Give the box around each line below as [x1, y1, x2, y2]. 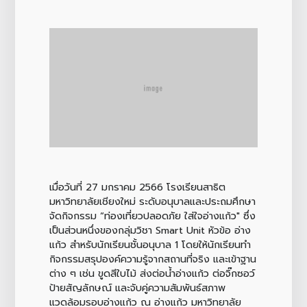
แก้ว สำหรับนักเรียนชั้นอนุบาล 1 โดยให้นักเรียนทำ [49, 236, 251, 252]
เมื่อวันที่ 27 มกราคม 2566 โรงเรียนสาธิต [49, 179, 225, 195]
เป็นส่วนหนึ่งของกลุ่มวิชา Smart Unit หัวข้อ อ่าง [49, 222, 251, 238]
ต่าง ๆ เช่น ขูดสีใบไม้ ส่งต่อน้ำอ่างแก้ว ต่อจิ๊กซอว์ [49, 265, 255, 281]
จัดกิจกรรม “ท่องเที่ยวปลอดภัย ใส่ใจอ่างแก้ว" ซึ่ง [49, 208, 256, 223]
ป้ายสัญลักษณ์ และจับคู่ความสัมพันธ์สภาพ [49, 280, 225, 295]
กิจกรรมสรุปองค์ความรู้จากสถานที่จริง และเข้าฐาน [49, 251, 256, 267]
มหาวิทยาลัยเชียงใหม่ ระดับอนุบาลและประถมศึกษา [49, 193, 256, 209]
